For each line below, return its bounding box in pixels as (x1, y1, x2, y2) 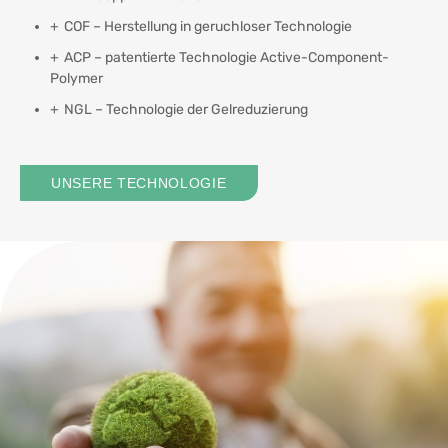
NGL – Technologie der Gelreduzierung (64, 100, 308, 118)
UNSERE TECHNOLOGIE (51, 174, 227, 191)
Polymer (50, 69, 103, 87)
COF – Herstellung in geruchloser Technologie (64, 17, 352, 35)
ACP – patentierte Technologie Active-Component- (64, 48, 389, 66)
